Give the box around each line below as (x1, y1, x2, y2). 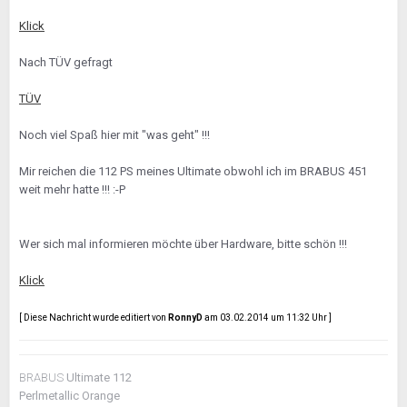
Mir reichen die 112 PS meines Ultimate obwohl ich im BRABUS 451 (19, 164, 367, 178)
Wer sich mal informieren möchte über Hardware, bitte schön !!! (19, 236, 347, 251)
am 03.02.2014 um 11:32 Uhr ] (203, 312, 332, 323)
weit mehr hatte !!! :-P (19, 182, 125, 196)
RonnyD (168, 312, 203, 323)
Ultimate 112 (64, 370, 132, 384)
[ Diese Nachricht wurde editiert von (19, 312, 168, 323)
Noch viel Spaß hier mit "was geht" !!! (19, 127, 210, 142)
